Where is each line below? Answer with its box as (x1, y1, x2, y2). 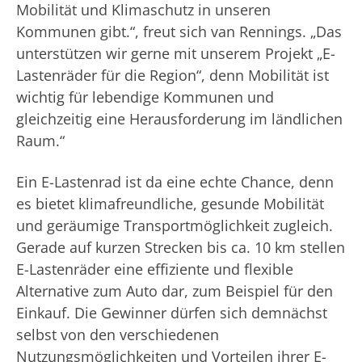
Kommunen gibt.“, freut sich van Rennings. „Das (16, 21, 342, 41)
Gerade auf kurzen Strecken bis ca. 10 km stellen (16, 237, 345, 257)
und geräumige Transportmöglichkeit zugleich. (16, 215, 333, 235)
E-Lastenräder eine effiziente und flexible (16, 259, 293, 279)
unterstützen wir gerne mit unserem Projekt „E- (16, 43, 335, 63)
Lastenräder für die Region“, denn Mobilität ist (16, 65, 329, 85)
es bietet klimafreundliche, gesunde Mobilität (16, 193, 324, 213)
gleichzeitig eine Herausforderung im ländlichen (16, 108, 343, 128)
